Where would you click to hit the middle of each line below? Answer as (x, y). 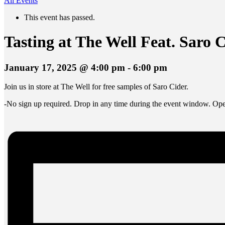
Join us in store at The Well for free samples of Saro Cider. (96, 87)
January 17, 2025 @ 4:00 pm (65, 67)
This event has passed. (60, 17)
